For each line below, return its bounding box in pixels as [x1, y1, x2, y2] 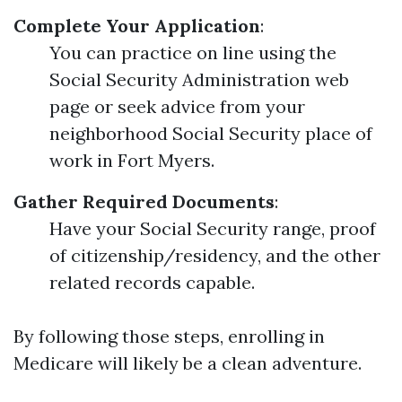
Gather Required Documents [13, 190, 275, 213]
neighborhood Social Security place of [49, 122, 372, 144]
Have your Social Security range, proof [49, 217, 376, 240]
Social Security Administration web [49, 68, 349, 91]
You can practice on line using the [49, 41, 336, 64]
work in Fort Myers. [49, 149, 214, 171]
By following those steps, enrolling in [13, 325, 325, 347]
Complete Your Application [13, 14, 260, 37]
